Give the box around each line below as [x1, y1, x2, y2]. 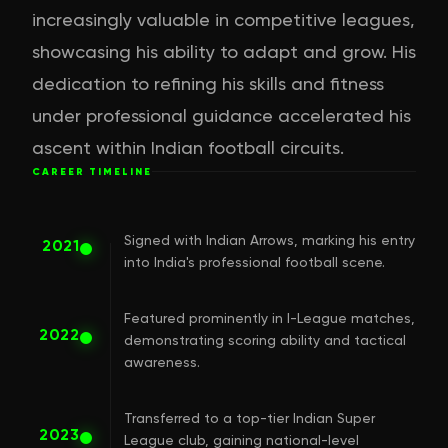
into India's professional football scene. [124, 253, 385, 270]
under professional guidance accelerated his [32, 104, 411, 126]
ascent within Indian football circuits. [32, 136, 344, 158]
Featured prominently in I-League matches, [124, 309, 415, 326]
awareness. [124, 353, 200, 370]
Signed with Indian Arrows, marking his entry [124, 231, 415, 248]
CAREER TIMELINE [32, 164, 152, 178]
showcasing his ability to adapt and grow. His [32, 40, 416, 62]
